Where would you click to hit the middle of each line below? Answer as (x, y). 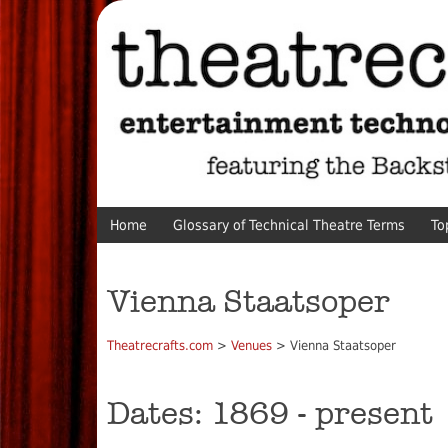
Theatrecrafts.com (160, 346)
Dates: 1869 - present (270, 414)
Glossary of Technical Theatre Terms (289, 225)
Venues (251, 346)
